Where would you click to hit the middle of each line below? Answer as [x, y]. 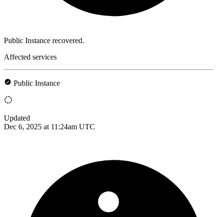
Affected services [30, 57]
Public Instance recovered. [44, 40]
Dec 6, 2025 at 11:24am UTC [49, 126]
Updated [17, 118]
